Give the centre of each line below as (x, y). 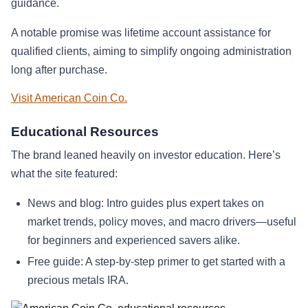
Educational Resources (85, 131)
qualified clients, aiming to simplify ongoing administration (151, 51)
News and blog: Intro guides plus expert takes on (146, 203)
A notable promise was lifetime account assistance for (141, 32)
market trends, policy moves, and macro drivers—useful (162, 221)
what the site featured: (64, 173)
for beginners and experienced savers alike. (134, 240)
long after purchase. (59, 69)
